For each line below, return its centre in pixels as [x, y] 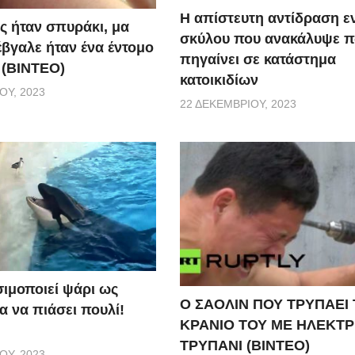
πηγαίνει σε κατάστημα [258, 60]
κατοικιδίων [219, 80]
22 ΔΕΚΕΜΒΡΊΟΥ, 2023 [239, 104]
